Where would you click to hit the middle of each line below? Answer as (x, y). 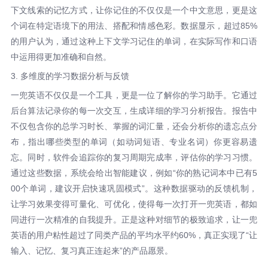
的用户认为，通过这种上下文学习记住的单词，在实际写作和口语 (134, 41)
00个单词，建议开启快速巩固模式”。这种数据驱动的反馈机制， (134, 188)
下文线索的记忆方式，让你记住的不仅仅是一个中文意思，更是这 (134, 10)
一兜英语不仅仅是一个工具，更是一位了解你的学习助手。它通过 (134, 95)
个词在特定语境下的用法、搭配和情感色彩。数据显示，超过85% (134, 25)
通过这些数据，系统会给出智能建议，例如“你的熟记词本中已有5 (134, 173)
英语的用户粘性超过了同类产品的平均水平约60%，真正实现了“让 (134, 235)
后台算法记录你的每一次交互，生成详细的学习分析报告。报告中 (134, 110)
